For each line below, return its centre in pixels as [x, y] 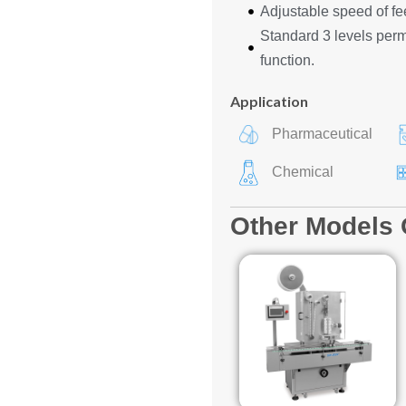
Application [269, 101]
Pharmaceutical [323, 134]
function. [287, 60]
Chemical [303, 172]
